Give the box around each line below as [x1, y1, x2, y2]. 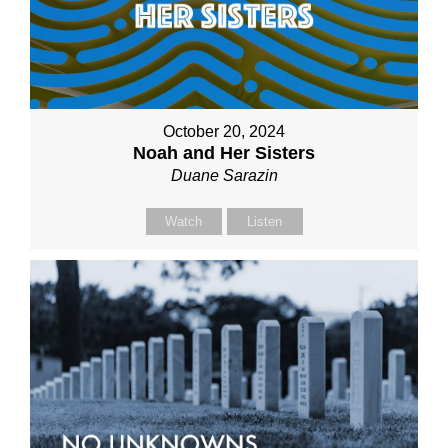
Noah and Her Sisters [133, 142, 315, 163]
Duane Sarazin [170, 166, 278, 184]
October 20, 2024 [163, 122, 285, 140]
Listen [247, 213, 282, 229]
